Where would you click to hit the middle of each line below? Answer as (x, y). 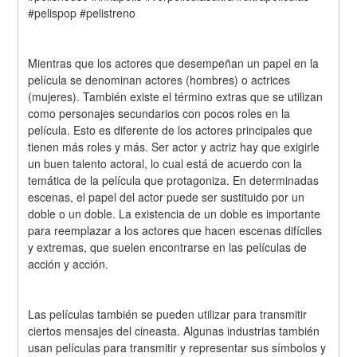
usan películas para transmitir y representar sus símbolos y (177, 347)
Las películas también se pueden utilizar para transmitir (168, 314)
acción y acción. (69, 264)
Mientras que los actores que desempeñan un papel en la (174, 63)
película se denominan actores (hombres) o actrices (159, 80)
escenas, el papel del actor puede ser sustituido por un (167, 197)
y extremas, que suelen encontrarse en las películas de (168, 247)
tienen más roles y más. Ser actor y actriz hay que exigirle (174, 147)
